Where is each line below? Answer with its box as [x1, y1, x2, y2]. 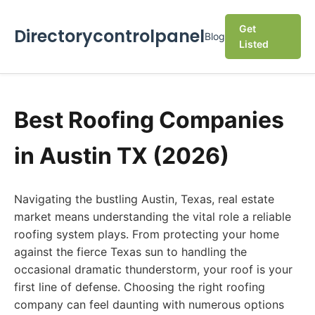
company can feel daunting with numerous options [14, 297, 284, 311]
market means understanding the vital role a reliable [14, 210, 291, 224]
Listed [239, 38, 269, 50]
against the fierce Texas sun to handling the [14, 245, 247, 259]
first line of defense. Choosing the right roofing [14, 280, 265, 294]
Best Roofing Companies [14, 106, 284, 134]
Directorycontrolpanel [14, 25, 205, 48]
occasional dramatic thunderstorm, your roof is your [14, 262, 292, 276]
